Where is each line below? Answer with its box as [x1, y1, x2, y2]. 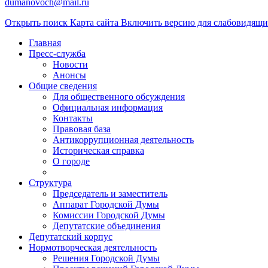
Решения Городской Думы [53, 252, 160, 263]
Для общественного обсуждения [53, 91, 185, 102]
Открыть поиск [5, 17, 70, 28]
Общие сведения [29, 80, 97, 91]
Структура [29, 177, 72, 188]
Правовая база [53, 123, 111, 134]
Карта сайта [70, 17, 121, 28]
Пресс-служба [29, 48, 86, 59]
